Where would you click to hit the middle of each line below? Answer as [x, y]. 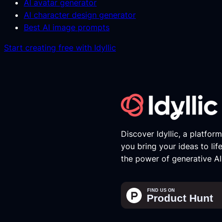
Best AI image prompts [67, 27]
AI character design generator [80, 15]
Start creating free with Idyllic [60, 47]
